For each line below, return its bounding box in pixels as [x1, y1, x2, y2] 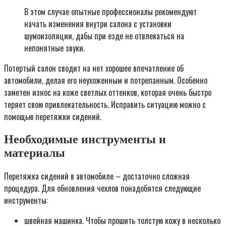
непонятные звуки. [24, 42, 85, 54]
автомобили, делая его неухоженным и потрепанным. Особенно [4, 74, 207, 87]
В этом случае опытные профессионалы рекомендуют [24, 6, 197, 18]
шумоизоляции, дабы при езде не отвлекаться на [24, 30, 184, 42]
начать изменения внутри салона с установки [24, 18, 172, 30]
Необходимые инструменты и [4, 133, 166, 146]
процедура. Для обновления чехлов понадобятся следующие [4, 182, 201, 195]
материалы [4, 146, 65, 160]
